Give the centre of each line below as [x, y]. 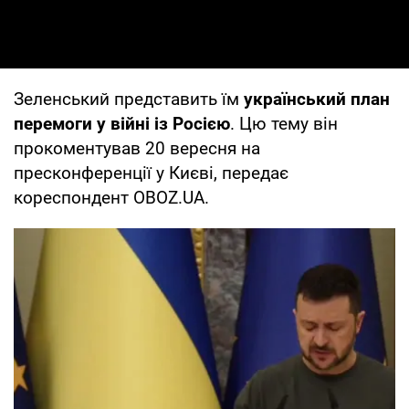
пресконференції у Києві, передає [151, 173]
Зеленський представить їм [129, 99]
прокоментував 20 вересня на [137, 148]
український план [317, 99]
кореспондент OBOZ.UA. [111, 197]
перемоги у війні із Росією [122, 123]
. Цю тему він [284, 123]
